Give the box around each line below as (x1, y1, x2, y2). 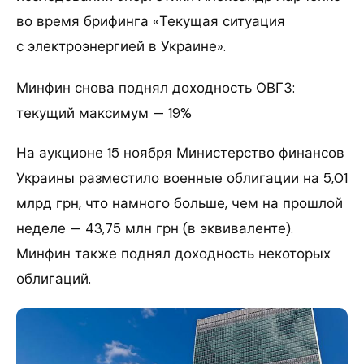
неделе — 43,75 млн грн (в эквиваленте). (16, 219, 293, 238)
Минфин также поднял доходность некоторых (16, 245, 331, 263)
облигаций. (16, 270, 91, 288)
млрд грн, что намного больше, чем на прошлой (16, 194, 343, 213)
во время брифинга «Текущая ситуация (16, 12, 285, 31)
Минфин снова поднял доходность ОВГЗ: (16, 79, 295, 97)
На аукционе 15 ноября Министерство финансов (16, 144, 344, 162)
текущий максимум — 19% (16, 104, 192, 123)
